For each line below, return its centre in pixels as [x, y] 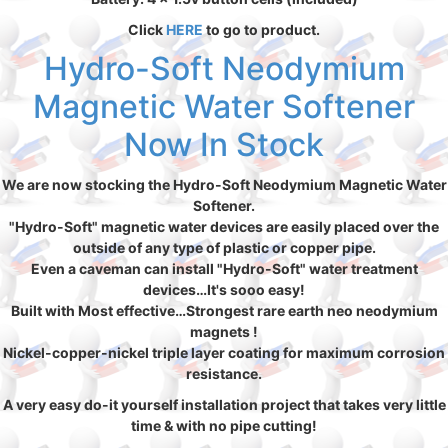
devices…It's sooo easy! [224, 289]
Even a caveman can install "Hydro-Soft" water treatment [224, 268]
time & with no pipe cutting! [224, 425]
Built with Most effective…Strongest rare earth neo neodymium [224, 310]
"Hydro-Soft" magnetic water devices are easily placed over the [224, 226]
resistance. [224, 373]
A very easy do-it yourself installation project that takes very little [224, 404]
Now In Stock [224, 144]
